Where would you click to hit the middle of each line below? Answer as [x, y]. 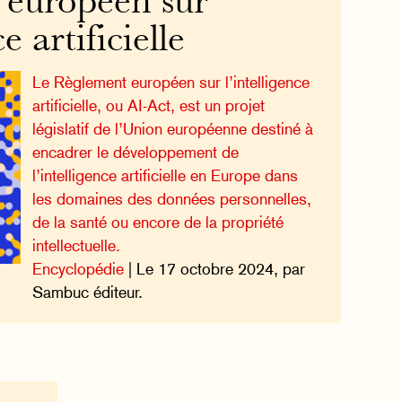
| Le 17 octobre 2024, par [215, 268]
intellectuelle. [77, 245]
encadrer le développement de [136, 152]
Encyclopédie [79, 268]
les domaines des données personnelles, [172, 198]
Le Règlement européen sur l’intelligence [171, 82]
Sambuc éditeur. [88, 292]
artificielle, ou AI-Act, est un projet [149, 105]
